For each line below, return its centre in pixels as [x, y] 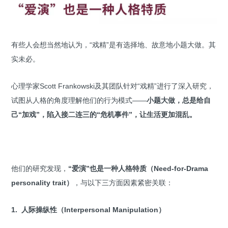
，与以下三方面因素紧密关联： [123, 182]
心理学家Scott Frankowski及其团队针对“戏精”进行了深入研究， [112, 86]
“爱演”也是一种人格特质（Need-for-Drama [138, 168]
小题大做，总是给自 [179, 100]
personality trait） [42, 182]
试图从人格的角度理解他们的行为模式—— [79, 100]
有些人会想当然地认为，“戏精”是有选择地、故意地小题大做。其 [113, 45]
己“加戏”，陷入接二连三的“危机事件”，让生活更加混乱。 [104, 114]
